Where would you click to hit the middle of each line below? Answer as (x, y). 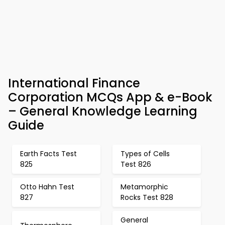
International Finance (74, 83)
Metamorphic (144, 187)
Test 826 (136, 164)
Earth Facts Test (48, 154)
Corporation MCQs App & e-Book (110, 97)
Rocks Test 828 (147, 197)
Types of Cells (145, 154)
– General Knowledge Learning (103, 111)
